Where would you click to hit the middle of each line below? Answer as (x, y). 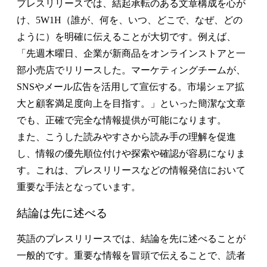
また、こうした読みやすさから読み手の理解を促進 (126, 136)
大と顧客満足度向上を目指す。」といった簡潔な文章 (131, 103)
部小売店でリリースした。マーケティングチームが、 (131, 70)
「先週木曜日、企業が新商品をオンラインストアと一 (131, 53)
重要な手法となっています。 (79, 187)
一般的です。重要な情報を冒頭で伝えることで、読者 (131, 256)
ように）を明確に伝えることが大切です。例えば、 (126, 36)
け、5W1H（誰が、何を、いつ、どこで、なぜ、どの (130, 20)
